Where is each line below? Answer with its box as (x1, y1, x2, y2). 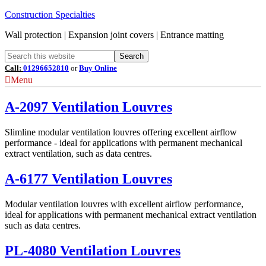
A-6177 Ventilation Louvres (5, 170, 172, 186)
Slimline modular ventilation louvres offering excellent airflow (5, 126, 237, 137)
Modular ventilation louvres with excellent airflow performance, (5, 198, 243, 209)
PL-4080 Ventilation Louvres (5, 242, 180, 258)
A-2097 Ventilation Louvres (5, 99, 172, 115)
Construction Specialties (5, 9, 95, 20)
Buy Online (79, 64, 117, 72)
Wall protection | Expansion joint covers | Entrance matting (5, 30, 224, 40)
